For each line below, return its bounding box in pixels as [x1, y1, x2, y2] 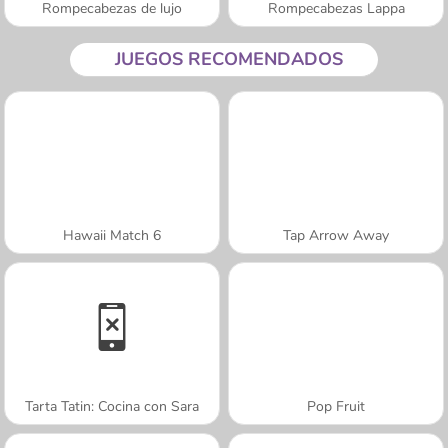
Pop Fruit [307, 396, 365, 416]
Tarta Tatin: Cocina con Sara [25, 396, 199, 416]
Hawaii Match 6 [63, 225, 161, 245]
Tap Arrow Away [283, 225, 389, 245]
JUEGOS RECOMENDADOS [115, 46, 343, 71]
